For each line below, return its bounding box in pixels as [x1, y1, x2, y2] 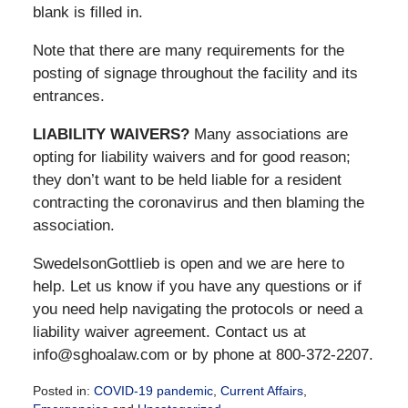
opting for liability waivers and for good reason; [32, 148, 351, 166]
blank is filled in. [32, 3, 143, 21]
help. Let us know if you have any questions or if [32, 277, 362, 295]
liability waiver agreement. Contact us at [32, 322, 306, 341]
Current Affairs [219, 382, 303, 398]
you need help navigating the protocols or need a [32, 300, 362, 318]
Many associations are [189, 125, 348, 143]
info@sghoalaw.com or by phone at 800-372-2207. [32, 345, 373, 363]
